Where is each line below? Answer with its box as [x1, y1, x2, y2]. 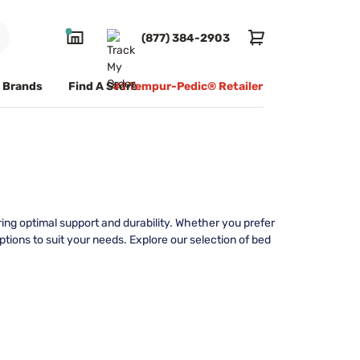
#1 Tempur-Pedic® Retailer [112, 79, 263, 93]
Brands [2, 79, 43, 93]
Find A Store [68, 79, 137, 93]
